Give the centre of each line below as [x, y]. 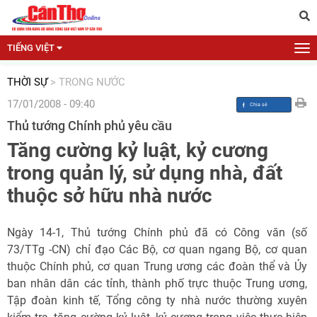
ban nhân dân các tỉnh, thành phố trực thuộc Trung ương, [157, 283]
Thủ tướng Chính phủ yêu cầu [90, 126]
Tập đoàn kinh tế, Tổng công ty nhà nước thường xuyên [157, 300]
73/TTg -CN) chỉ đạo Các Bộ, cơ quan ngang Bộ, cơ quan [157, 249]
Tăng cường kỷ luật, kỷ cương [138, 150]
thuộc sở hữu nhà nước [110, 196]
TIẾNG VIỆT [31, 48]
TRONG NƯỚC [92, 82]
